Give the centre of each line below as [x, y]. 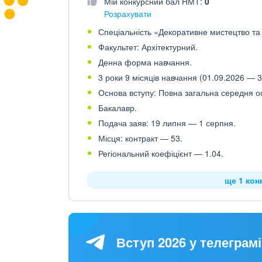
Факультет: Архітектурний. [148, 47]
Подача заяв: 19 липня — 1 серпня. [167, 123]
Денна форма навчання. [145, 62]
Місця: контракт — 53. [140, 138]
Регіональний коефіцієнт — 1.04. [161, 153]
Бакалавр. [118, 108]
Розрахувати [128, 13]
